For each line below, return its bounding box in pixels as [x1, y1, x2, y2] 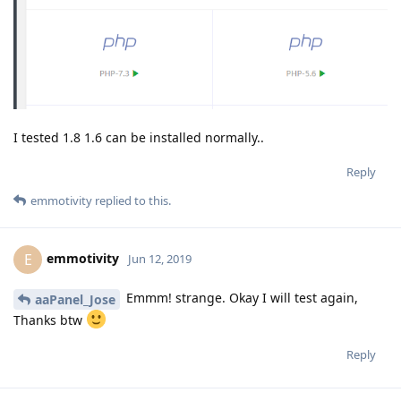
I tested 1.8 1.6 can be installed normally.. [13, 129, 264, 147]
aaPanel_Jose [35, 290, 115, 308]
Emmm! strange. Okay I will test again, [123, 289, 358, 307]
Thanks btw [13, 311, 86, 328]
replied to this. [92, 192, 171, 209]
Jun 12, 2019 [128, 250, 192, 267]
